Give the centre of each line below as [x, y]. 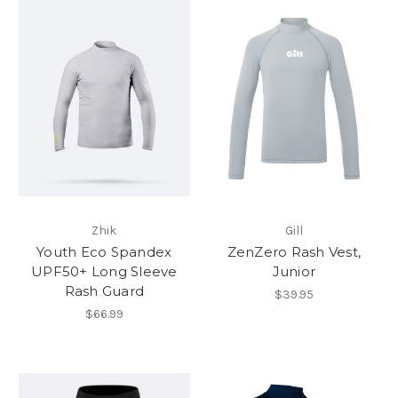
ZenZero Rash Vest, [294, 251]
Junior [294, 271]
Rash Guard [104, 291]
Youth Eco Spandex [104, 251]
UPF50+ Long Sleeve [104, 271]
